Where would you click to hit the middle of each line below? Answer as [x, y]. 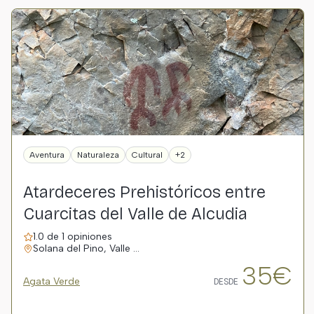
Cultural [147, 155]
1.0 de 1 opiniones [73, 237]
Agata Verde [52, 281]
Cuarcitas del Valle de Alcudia [135, 214]
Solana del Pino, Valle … [86, 248]
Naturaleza [98, 155]
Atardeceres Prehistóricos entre [144, 192]
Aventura [47, 155]
